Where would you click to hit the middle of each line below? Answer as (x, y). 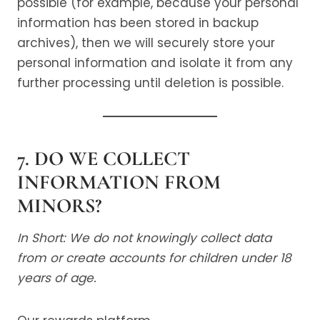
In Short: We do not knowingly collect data (144, 238)
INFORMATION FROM (119, 182)
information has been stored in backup (138, 23)
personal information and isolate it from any (155, 63)
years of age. (57, 278)
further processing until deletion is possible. (150, 83)
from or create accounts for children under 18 (154, 258)
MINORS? (59, 206)
